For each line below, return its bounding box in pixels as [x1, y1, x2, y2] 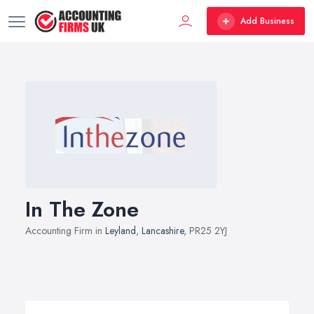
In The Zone [25, 194, 139, 224]
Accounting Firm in [25, 224, 105, 238]
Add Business [240, 15, 294, 27]
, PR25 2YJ [184, 224, 227, 238]
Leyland [105, 224, 136, 238]
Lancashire [142, 224, 184, 238]
